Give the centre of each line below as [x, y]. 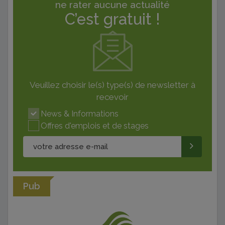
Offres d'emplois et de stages [94, 126]
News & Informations [79, 114]
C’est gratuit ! [113, 19]
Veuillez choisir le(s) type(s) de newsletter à [113, 85]
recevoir [113, 97]
